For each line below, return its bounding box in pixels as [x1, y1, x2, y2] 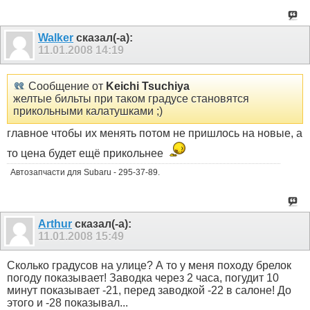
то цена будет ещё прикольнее [7, 147, 166, 159]
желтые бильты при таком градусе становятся [13, 92, 249, 104]
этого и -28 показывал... [7, 296, 128, 309]
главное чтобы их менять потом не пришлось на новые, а [7, 127, 302, 139]
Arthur [38, 217, 72, 230]
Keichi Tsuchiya [106, 80, 190, 92]
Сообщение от [26, 80, 106, 92]
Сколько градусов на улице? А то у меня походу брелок [7, 259, 291, 271]
